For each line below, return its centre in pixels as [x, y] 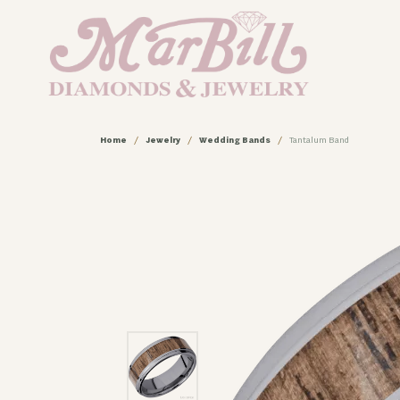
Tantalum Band [319, 140]
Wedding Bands [235, 140]
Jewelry [163, 140]
